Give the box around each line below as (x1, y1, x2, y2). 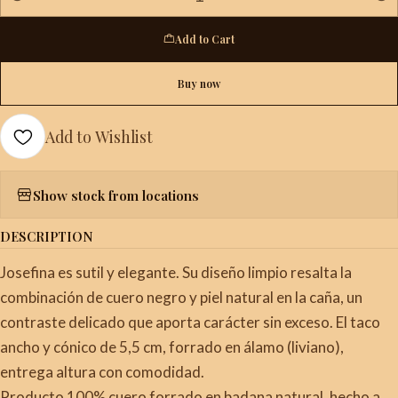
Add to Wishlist (45, 126, 153, 147)
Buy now (178, 76, 220, 91)
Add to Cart (175, 31, 235, 46)
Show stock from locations (33, 185, 199, 204)
